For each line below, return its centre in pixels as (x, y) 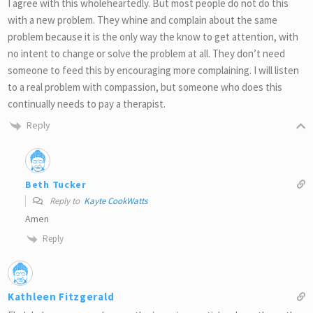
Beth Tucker (56, 184)
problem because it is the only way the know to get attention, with (153, 37)
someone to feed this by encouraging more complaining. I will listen (153, 71)
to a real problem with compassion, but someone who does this (145, 87)
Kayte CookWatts (116, 201)
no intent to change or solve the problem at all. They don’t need (146, 54)
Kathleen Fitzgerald (61, 296)
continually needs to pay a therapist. (87, 104)
